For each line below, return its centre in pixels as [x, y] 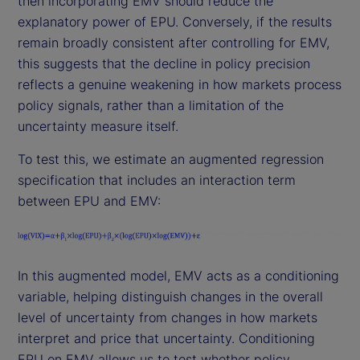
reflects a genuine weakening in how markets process [180, 85]
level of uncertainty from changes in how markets [168, 317]
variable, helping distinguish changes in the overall [170, 296]
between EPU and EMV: [89, 201]
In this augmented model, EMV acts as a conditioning [178, 275]
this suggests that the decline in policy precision [164, 64]
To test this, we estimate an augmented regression [171, 160]
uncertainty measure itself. [98, 127]
